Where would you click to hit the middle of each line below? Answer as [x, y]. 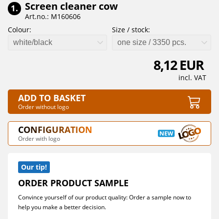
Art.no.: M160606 [53, 16]
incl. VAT [192, 77]
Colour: [20, 30]
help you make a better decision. [62, 207]
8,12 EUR [180, 65]
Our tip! [34, 167]
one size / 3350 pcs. [152, 42]
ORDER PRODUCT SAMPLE [73, 183]
